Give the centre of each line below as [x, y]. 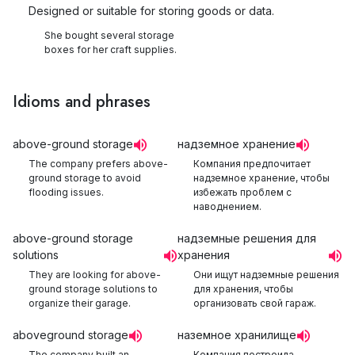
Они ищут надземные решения [266, 275]
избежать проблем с [242, 192]
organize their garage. [80, 303]
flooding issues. [66, 192]
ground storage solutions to [93, 289]
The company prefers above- [98, 164]
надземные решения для [247, 238]
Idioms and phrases [82, 102]
